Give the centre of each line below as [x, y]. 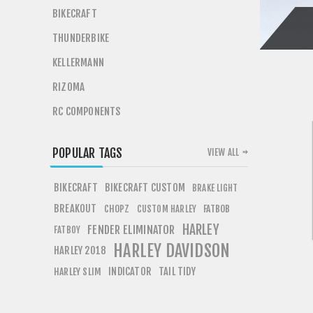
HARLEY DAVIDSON [172, 251]
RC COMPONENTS [87, 111]
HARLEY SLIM [78, 271]
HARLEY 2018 [80, 250]
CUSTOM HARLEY [167, 209]
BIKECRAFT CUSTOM [145, 188]
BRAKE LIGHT [215, 188]
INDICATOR [130, 271]
